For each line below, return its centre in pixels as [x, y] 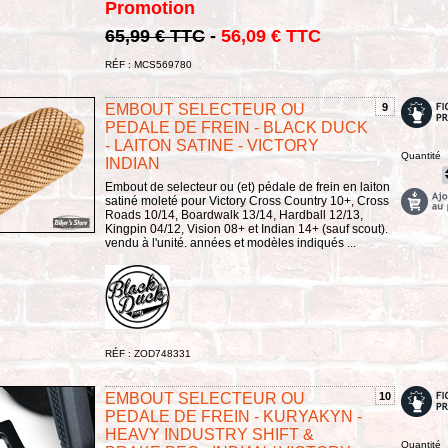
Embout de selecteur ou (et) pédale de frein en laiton [247, 186]
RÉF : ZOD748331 [148, 354]
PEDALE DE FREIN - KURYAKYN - [233, 417]
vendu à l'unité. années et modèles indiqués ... [230, 242]
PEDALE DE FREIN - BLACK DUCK [236, 127]
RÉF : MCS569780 [148, 64]
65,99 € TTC [155, 35]
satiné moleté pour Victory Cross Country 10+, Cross [247, 200]
